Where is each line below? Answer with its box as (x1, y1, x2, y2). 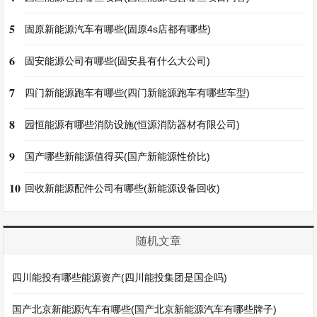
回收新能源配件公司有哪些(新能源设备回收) (25, 183, 221, 194)
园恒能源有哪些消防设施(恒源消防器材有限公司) (25, 119, 241, 130)
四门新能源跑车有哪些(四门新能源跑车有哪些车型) (25, 87, 250, 98)
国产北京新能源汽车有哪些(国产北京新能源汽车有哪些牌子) (12, 304, 277, 315)
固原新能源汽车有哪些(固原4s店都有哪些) (25, 23, 212, 35)
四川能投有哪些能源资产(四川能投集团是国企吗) (12, 272, 228, 283)
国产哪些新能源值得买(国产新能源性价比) (25, 151, 211, 162)
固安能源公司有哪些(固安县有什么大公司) (25, 55, 211, 67)
